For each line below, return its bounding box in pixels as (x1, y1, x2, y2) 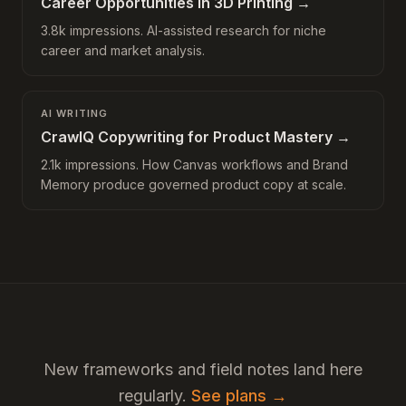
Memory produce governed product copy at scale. (41, 177, 346, 192)
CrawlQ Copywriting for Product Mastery (41, 128, 333, 146)
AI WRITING (41, 107, 108, 120)
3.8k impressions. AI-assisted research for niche (41, 23, 326, 38)
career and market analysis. (41, 43, 205, 58)
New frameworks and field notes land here (43, 360, 362, 379)
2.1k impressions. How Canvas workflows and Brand (41, 157, 348, 172)
